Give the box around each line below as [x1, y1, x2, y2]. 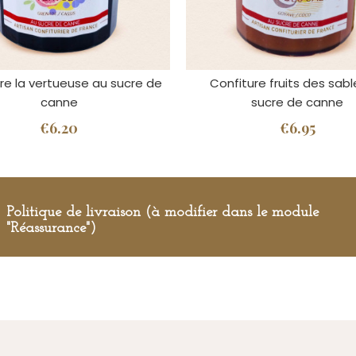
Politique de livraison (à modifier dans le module [6, 204, 319, 220]
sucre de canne [251, 93, 343, 110]
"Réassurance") [6, 220, 96, 236]
